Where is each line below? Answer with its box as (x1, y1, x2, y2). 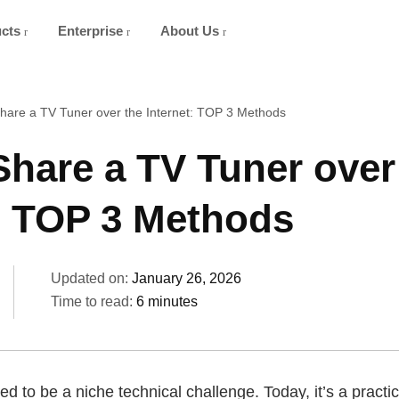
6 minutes (136, 294, 198, 309)
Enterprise (58, 23, 126, 38)
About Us (160, 23, 223, 38)
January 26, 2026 (132, 271, 241, 286)
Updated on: (51, 271, 132, 286)
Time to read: (51, 294, 136, 309)
